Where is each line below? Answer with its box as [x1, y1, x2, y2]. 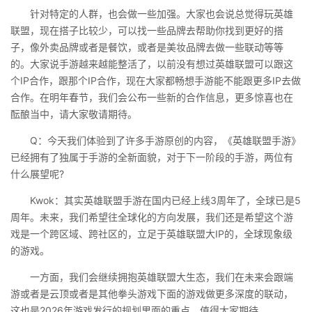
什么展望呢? [10, 168, 64, 180]
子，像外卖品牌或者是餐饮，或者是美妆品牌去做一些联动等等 [10, 41, 283, 53]
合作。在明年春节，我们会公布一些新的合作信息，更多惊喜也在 [10, 91, 293, 103]
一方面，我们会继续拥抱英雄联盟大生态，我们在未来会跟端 [10, 271, 293, 283]
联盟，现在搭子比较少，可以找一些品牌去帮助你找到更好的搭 [10, 24, 283, 36]
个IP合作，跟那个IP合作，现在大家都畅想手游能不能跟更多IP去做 [10, 75, 301, 86]
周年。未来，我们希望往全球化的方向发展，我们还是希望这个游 [10, 211, 293, 223]
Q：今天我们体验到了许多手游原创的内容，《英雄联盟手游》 [10, 134, 301, 146]
